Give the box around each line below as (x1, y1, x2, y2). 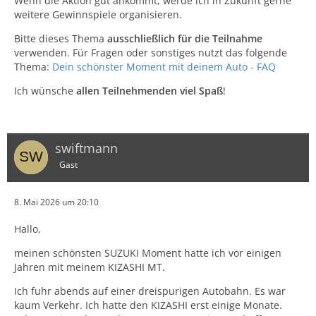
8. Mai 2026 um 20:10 (14, 196, 99, 208)
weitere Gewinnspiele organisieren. (14, 8, 182, 21)
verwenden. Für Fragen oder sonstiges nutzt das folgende (14, 46, 287, 59)
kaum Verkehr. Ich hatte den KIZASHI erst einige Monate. (14, 298, 282, 312)
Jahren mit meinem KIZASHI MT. (14, 260, 165, 274)
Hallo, (14, 222, 41, 236)
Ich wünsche (14, 84, 76, 97)
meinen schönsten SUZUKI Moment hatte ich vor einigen (14, 246, 281, 260)
